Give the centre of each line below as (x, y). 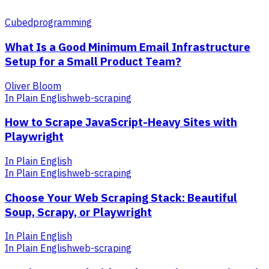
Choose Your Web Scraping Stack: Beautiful (121, 197)
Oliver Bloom (33, 86)
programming (62, 23)
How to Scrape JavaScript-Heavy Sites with (121, 122)
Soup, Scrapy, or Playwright (78, 212)
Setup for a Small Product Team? (93, 61)
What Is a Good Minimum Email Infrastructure (128, 47)
